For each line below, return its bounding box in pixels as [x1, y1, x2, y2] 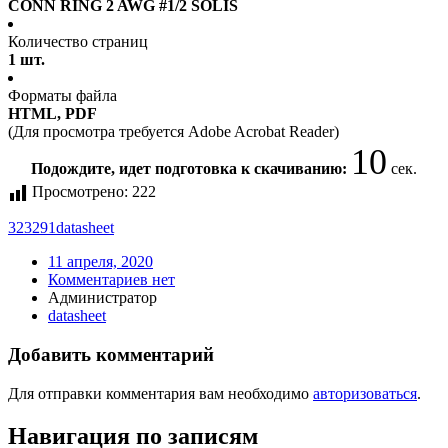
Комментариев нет [48, 271, 175, 289]
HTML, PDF [8, 105, 97, 123]
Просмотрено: [32, 183, 128, 201]
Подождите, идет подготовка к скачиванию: [31, 160, 351, 178]
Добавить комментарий [8, 344, 214, 366]
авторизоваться [313, 384, 417, 402]
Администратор [48, 289, 157, 307]
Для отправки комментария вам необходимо [8, 384, 313, 402]
